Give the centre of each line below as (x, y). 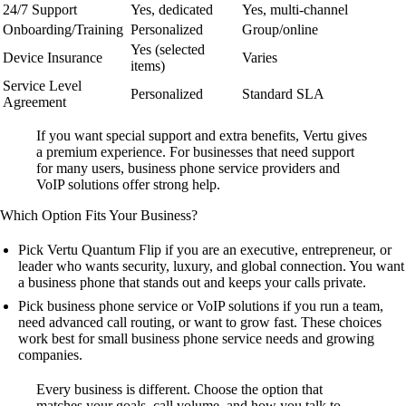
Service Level (42, 85)
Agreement (34, 101)
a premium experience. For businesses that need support (195, 151)
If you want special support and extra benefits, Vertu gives (202, 135)
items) (148, 65)
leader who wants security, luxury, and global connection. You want (211, 266)
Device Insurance (53, 57)
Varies (260, 57)
